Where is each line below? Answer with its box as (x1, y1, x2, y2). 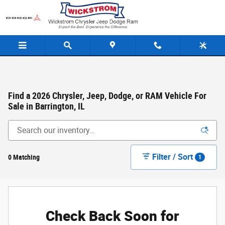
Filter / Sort (152, 152, 193, 162)
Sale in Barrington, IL (8, 101, 85, 111)
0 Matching (8, 153, 40, 161)
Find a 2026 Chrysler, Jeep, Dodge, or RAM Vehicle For (8, 91, 206, 101)
